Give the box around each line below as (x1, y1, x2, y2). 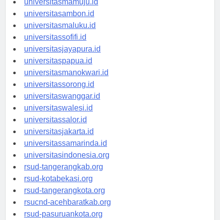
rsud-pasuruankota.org (24, 210, 103, 219)
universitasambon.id (24, 9, 94, 18)
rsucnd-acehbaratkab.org (24, 198, 111, 207)
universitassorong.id (24, 80, 94, 89)
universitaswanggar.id (24, 92, 100, 101)
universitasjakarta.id (24, 127, 94, 136)
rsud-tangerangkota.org (24, 186, 105, 195)
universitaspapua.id (24, 56, 92, 65)
